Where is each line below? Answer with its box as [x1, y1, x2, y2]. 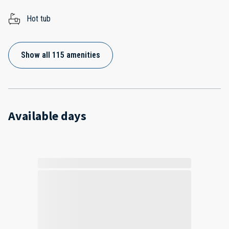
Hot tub [27, 14, 51, 24]
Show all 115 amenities [21, 50, 100, 60]
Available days [8, 108, 86, 124]
